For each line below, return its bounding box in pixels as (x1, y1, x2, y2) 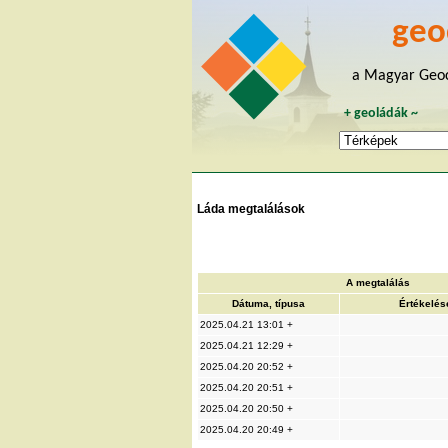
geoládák (354, 106, 409, 120)
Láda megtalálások (197, 201, 305, 216)
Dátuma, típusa (232, 297, 305, 309)
